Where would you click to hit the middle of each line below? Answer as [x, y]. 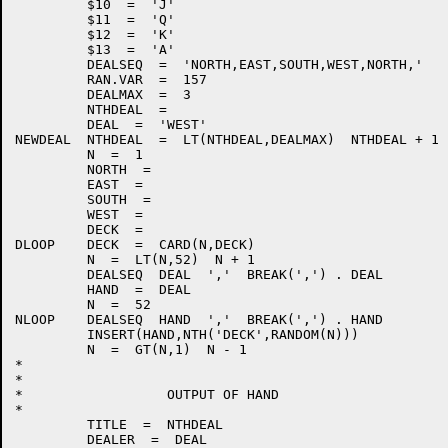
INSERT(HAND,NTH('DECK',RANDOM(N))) [187, 334]
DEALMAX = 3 [103, 94]
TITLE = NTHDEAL [119, 424]
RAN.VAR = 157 [111, 79]
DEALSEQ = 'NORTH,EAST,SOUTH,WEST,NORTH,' [219, 64]
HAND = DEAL [103, 289]
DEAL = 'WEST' [111, 124]
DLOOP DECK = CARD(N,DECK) [135, 244]
